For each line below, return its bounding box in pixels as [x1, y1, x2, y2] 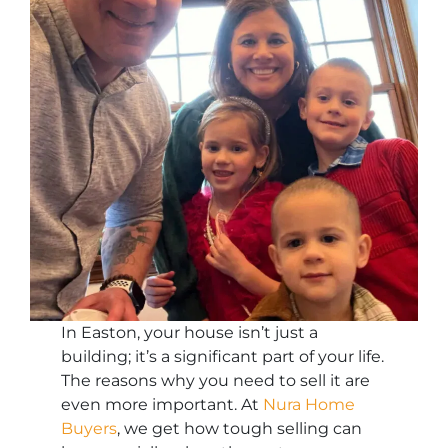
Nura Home [263, 395, 356, 415]
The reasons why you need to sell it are [61, 371, 371, 391]
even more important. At [61, 395, 264, 415]
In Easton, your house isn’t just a [61, 323, 319, 343]
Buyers [61, 419, 118, 439]
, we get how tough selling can [117, 419, 363, 439]
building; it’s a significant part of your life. [61, 347, 385, 367]
